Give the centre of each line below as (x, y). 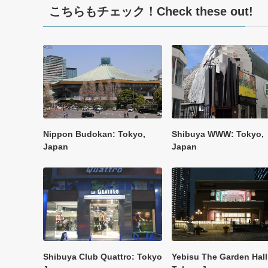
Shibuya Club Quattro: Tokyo (103, 256)
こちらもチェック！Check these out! (151, 11)
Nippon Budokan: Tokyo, (94, 134)
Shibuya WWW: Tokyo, (218, 134)
